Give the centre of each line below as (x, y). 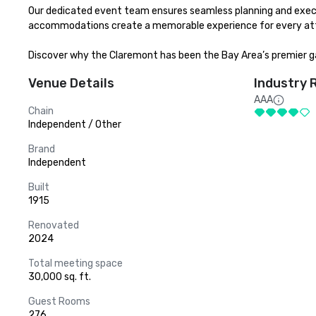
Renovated (54, 225)
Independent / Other (75, 124)
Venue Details (71, 83)
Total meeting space (75, 263)
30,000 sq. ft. (60, 277)
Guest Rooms (59, 302)
